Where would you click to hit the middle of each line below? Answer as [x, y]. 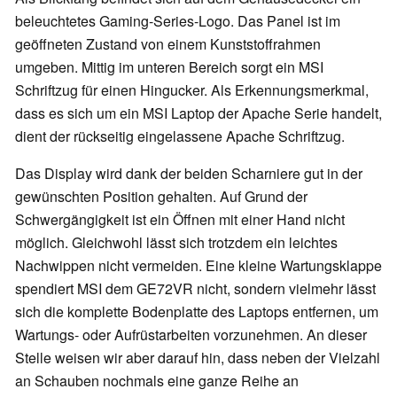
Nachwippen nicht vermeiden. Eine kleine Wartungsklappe [198, 266]
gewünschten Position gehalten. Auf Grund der [161, 197]
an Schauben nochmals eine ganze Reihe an [157, 381]
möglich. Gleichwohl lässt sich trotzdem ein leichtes [176, 243]
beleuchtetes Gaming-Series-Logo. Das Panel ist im [178, 21]
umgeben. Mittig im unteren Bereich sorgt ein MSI [169, 67]
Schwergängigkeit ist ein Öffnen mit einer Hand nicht [180, 220]
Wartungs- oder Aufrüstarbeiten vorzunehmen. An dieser [191, 335]
